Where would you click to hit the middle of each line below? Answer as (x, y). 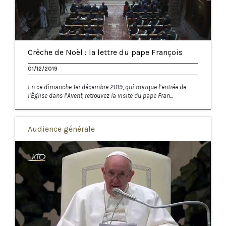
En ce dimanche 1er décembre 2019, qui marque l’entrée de (107, 87)
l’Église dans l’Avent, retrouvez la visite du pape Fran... (100, 96)
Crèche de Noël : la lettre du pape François (105, 52)
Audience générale (61, 129)
